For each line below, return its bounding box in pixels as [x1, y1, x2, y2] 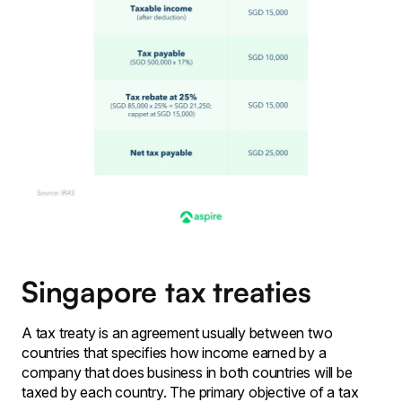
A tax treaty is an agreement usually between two [22, 323, 333, 342]
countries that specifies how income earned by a [22, 343, 327, 362]
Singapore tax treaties [22, 273, 311, 310]
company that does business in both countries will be [22, 363, 353, 381]
